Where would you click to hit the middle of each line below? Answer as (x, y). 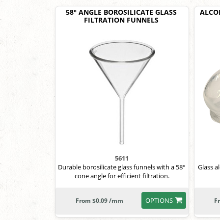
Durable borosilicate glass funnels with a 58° (122, 167)
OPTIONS (159, 200)
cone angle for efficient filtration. (122, 176)
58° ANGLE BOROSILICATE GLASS (122, 12)
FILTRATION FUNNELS (122, 20)
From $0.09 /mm (100, 201)
